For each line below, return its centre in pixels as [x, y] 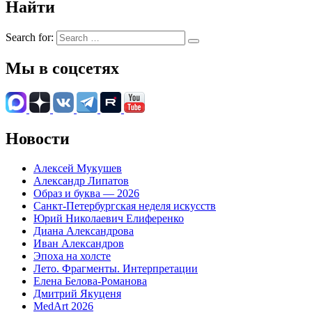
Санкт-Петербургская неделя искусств [125, 205]
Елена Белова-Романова [90, 281]
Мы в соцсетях [62, 69]
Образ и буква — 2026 [86, 193]
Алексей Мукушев [78, 168]
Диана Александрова [84, 231]
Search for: [30, 38]
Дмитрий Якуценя [77, 293]
